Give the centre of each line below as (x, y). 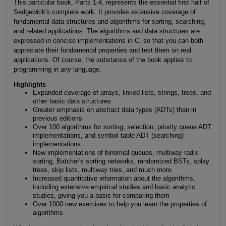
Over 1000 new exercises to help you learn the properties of (120, 204)
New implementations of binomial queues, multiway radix (115, 153)
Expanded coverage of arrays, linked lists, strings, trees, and (122, 93)
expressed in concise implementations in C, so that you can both (108, 41)
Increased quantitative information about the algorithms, (114, 179)
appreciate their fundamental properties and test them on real (102, 50)
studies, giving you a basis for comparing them (101, 196)
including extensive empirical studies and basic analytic (114, 187)
